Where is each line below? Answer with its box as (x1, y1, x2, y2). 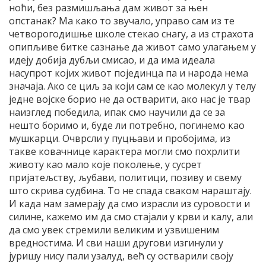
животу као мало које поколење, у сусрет (9, 157, 202, 171)
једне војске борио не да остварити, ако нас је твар (9, 92, 251, 106)
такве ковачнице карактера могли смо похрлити (9, 144, 240, 158)
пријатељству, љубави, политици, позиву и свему (9, 170, 242, 184)
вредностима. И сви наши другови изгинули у (9, 236, 223, 249)
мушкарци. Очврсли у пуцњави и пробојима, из (9, 131, 230, 145)
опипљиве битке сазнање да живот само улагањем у (9, 40, 256, 53)
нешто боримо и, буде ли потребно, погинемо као (9, 118, 245, 132)
